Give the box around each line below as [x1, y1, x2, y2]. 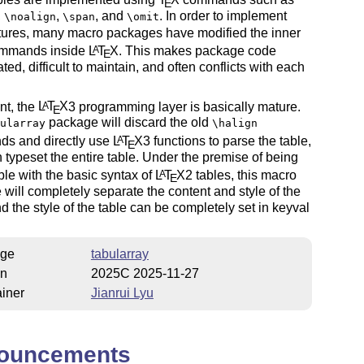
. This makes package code [118, 44, 276, 58]
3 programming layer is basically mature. [67, 99, 301, 114]
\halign [211, 117, 258, 130]
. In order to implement [158, 9, 287, 24]
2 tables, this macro [184, 168, 297, 183]
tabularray [90, 247, 149, 262]
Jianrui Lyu [90, 286, 154, 301]
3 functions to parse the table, [142, 134, 311, 149]
